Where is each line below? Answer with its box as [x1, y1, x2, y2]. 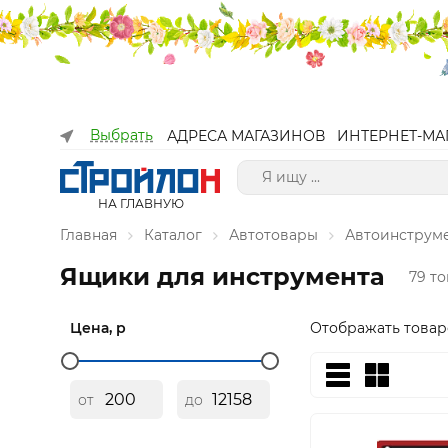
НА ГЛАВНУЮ [97, 196, 184, 211]
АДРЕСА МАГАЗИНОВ [167, 127, 325, 145]
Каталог [144, 226, 202, 244]
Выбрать [90, 126, 153, 144]
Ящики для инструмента [60, 262, 385, 291]
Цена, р [70, 319, 126, 337]
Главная [60, 226, 117, 244]
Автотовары [229, 226, 318, 244]
